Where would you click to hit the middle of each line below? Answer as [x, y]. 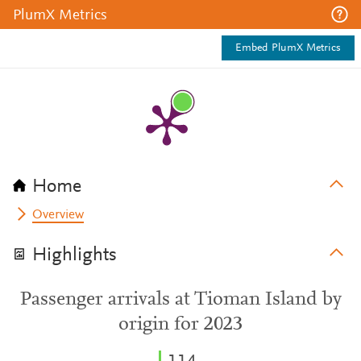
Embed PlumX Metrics [288, 48]
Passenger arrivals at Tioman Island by [180, 300]
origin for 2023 [180, 325]
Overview [58, 215]
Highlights [75, 255]
